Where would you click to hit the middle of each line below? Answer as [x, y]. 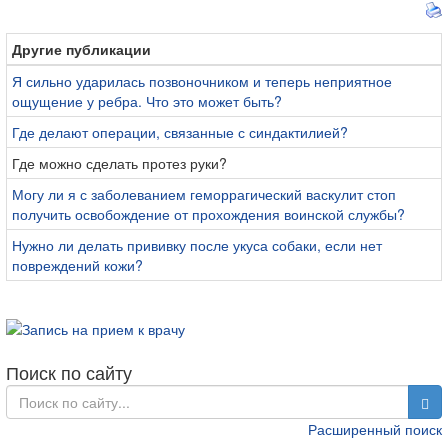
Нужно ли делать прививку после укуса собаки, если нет [197, 245]
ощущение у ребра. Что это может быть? [147, 101]
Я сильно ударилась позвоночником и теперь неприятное [202, 81]
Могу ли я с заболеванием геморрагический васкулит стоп [204, 194]
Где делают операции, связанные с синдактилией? [180, 132]
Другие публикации [81, 49]
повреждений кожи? [77, 265]
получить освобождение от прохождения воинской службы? [208, 214]
